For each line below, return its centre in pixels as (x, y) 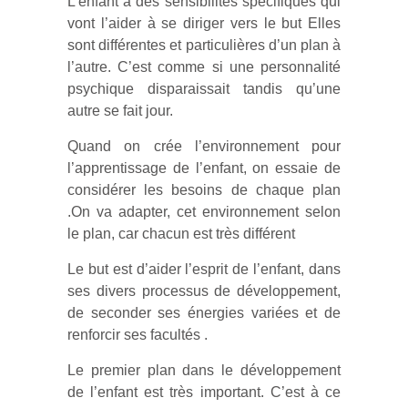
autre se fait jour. (120, 111)
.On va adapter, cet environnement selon (204, 212)
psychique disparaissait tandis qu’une (204, 89)
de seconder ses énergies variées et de (204, 313)
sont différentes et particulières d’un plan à (204, 45)
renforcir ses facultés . (138, 335)
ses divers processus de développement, (204, 291)
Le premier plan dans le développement (204, 370)
